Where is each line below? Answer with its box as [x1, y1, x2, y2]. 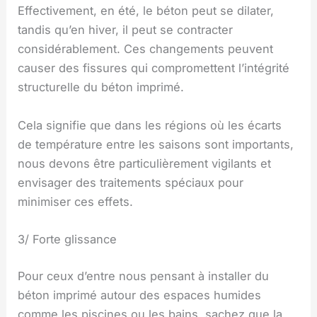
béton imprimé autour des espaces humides [18, 287, 262, 302]
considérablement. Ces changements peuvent [18, 42, 274, 57]
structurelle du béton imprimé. [18, 80, 185, 95]
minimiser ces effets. [18, 194, 134, 209]
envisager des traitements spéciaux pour [18, 175, 244, 190]
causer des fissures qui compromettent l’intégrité [18, 61, 290, 76]
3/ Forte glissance [18, 231, 117, 246]
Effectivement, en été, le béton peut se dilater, [18, 4, 275, 18]
